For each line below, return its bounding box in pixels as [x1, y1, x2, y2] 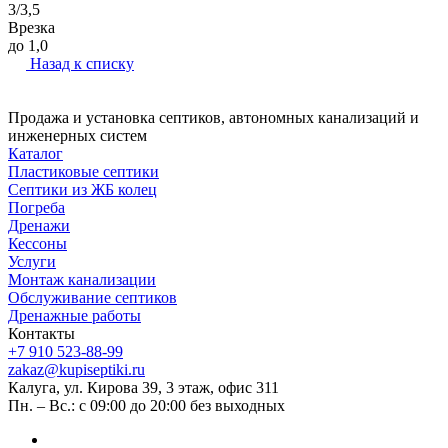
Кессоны [8, 234, 67, 252]
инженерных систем [8, 126, 147, 144]
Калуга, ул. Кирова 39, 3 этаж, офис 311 [8, 378, 279, 396]
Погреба [8, 198, 65, 216]
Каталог [8, 144, 63, 162]
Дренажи [8, 216, 70, 234]
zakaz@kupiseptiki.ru [8, 360, 145, 378]
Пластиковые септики [8, 162, 159, 180]
